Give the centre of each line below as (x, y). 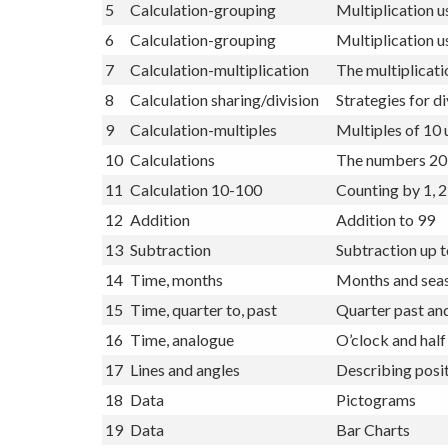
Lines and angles (185, 404)
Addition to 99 (385, 254)
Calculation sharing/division (224, 134)
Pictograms (376, 434)
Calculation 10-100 (196, 224)
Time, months (176, 314)
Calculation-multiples (203, 164)
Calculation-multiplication (219, 104)
